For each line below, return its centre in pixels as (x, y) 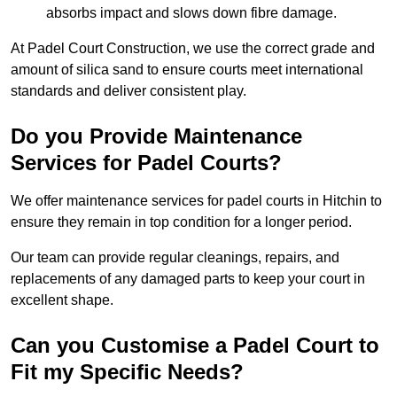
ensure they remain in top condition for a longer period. (181, 222)
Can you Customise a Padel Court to (195, 346)
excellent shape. (62, 300)
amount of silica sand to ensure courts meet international (187, 70)
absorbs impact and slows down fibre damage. (191, 13)
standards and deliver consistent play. (128, 91)
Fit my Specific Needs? (127, 372)
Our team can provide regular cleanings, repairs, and (175, 258)
